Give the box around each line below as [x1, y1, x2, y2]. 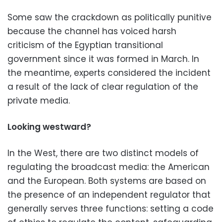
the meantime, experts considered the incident [7, 67, 211, 79]
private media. [7, 95, 70, 107]
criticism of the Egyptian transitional [7, 39, 163, 51]
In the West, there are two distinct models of [7, 147, 199, 159]
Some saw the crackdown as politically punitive [7, 11, 212, 23]
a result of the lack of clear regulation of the [7, 81, 198, 93]
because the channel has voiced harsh [7, 25, 176, 37]
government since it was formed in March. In [7, 53, 199, 65]
